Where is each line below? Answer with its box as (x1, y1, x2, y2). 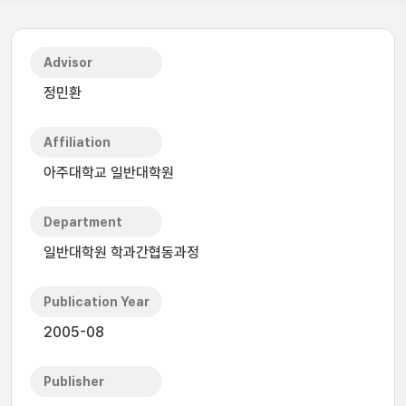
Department (43, 215, 122, 229)
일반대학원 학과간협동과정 (43, 244, 199, 261)
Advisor (43, 55, 92, 70)
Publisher (43, 374, 104, 389)
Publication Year (43, 295, 150, 309)
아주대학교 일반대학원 (43, 164, 174, 181)
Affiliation (43, 135, 111, 150)
